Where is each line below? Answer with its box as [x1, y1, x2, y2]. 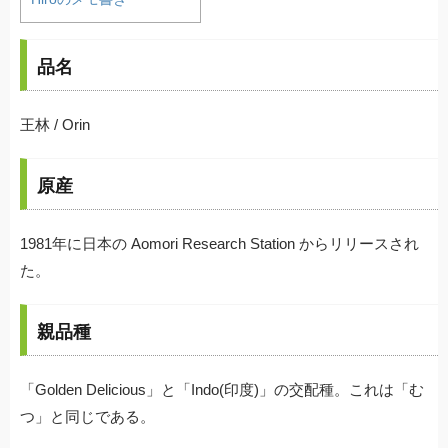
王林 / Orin [20, 115, 90, 133]
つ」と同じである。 [20, 407, 155, 425]
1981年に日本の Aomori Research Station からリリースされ [20, 234, 419, 252]
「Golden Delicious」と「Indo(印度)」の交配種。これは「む [20, 380, 424, 398]
